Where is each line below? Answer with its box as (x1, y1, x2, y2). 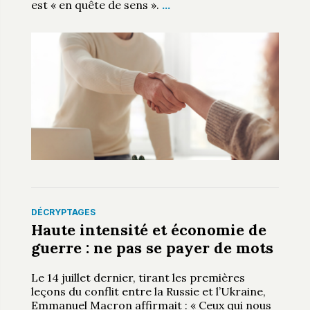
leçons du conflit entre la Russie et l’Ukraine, (30, 284, 266, 299)
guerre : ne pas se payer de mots (30, 238, 273, 258)
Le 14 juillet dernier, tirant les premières (30, 271, 245, 285)
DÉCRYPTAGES (30, 207, 95, 218)
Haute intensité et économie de (30, 220, 266, 240)
